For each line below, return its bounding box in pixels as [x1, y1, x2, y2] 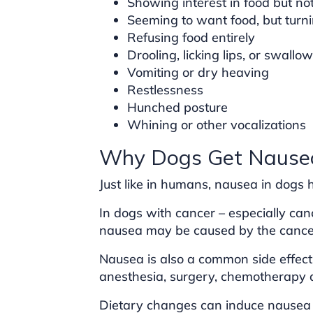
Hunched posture [127, 99, 228, 115]
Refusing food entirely [127, 29, 255, 45]
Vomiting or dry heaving [127, 64, 269, 80]
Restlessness [127, 82, 203, 98]
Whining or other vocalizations [127, 117, 306, 133]
